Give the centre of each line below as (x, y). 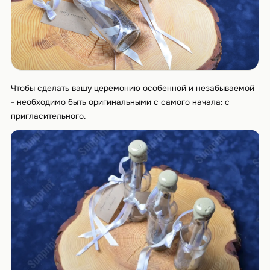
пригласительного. (48, 116)
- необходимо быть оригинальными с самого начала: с (120, 102)
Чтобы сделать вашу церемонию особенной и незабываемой (132, 88)
